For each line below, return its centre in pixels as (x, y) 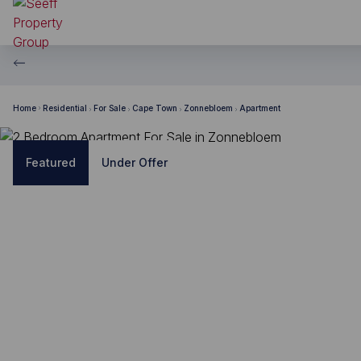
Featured (51, 162)
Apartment (260, 108)
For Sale (110, 108)
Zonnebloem (208, 108)
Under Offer (135, 162)
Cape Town (155, 108)
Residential (65, 108)
